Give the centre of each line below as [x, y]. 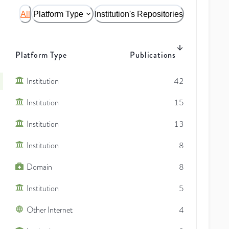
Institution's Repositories [139, 14]
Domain [39, 167]
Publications [153, 55]
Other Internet [50, 210]
